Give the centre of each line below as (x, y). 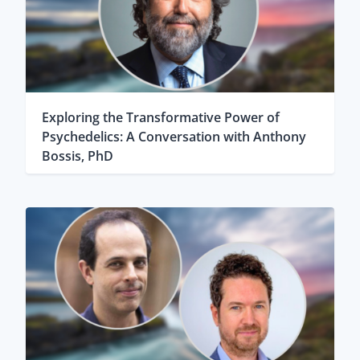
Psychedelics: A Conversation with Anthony (174, 136)
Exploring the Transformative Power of (160, 117)
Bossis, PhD (77, 155)
